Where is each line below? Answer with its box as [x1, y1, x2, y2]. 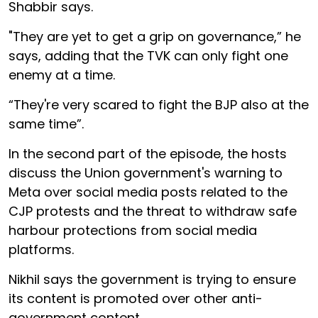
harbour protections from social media [9, 221, 257, 239]
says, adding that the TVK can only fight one [9, 47, 288, 65]
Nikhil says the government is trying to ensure [9, 270, 296, 288]
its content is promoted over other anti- [9, 290, 263, 307]
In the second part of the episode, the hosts [9, 145, 287, 163]
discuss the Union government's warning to [9, 164, 283, 182]
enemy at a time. [9, 66, 115, 84]
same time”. [9, 115, 84, 133]
